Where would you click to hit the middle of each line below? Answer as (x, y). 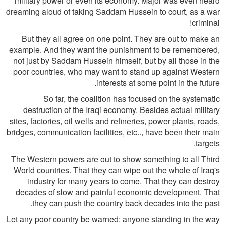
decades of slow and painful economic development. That (118, 192)
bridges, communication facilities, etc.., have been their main (113, 132)
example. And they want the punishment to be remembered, (115, 49)
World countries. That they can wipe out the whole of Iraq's (117, 170)
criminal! (206, 22)
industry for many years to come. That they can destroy (124, 181)
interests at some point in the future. (158, 83)
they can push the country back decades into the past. (126, 203)
